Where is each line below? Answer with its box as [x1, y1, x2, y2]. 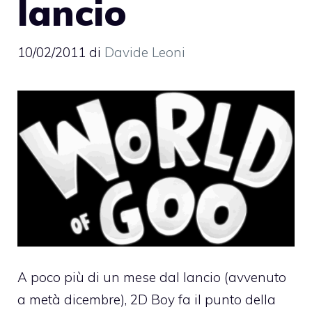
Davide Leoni [104, 44, 185, 61]
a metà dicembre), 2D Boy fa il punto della [17, 291, 276, 309]
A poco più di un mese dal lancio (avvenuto [17, 269, 286, 286]
